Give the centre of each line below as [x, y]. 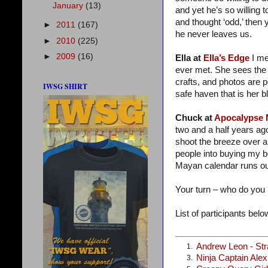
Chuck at [195, 118]
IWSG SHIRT [65, 86]
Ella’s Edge [226, 58]
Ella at [189, 58]
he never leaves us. [214, 34]
